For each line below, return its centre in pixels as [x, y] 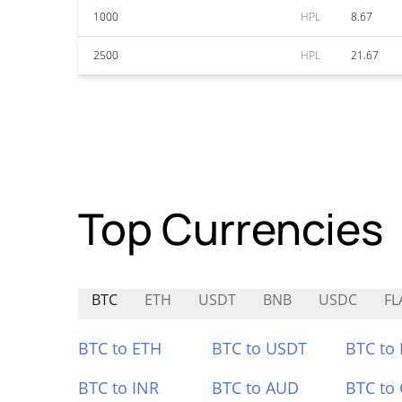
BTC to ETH [120, 348]
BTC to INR [118, 388]
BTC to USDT [259, 348]
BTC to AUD [255, 388]
